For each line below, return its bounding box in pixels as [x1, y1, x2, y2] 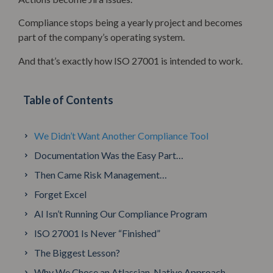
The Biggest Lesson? [34, 246, 120, 258]
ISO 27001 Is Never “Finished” [34, 227, 160, 239]
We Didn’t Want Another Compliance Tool [34, 129, 208, 141]
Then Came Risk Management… [34, 168, 167, 180]
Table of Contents [23, 93, 113, 107]
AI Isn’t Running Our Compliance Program [34, 207, 207, 219]
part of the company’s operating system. [18, 31, 185, 43]
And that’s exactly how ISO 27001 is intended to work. [18, 54, 243, 66]
